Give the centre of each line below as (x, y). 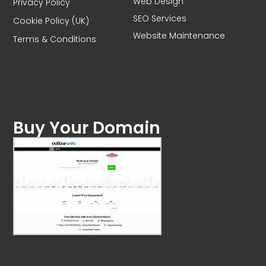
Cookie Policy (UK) (51, 21)
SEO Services (160, 19)
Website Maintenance (179, 36)
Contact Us (157, 53)
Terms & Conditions (55, 39)
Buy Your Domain (87, 128)
